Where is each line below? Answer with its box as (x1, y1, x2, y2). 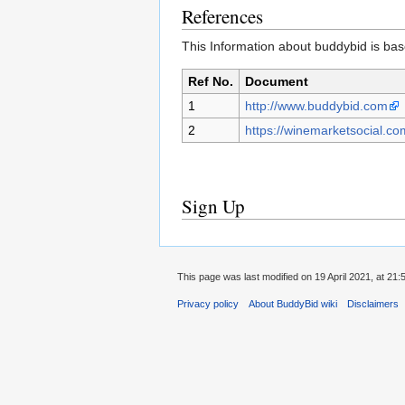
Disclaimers (347, 298, 400, 310)
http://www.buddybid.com (244, 99, 388, 114)
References (182, 4, 263, 30)
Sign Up (182, 193, 245, 220)
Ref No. (187, 74, 233, 89)
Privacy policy (177, 298, 239, 310)
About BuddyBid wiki (249, 298, 338, 310)
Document (244, 74, 308, 89)
